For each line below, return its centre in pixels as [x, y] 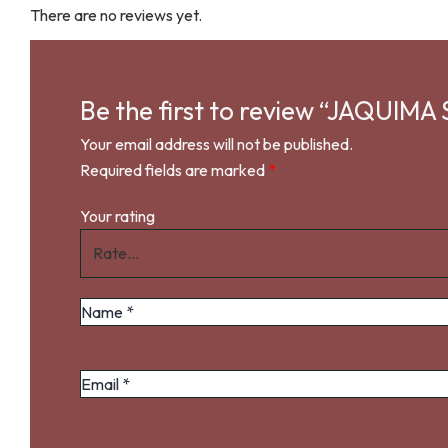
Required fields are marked [174, 169]
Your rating [117, 215]
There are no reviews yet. [116, 14]
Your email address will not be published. [216, 143]
